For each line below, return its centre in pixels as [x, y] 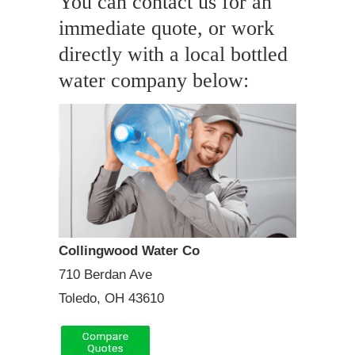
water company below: [154, 81]
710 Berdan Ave [105, 274]
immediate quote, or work [166, 29]
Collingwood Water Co [129, 250]
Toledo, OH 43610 [111, 298]
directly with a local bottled [173, 55]
